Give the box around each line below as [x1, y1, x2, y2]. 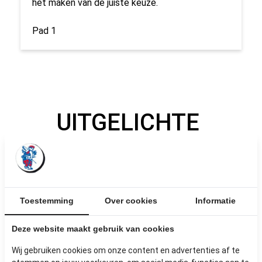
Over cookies [105, 196, 157, 205]
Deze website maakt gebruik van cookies [12, 224, 174, 233]
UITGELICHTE [57, 109, 199, 136]
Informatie [195, 196, 236, 205]
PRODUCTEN [60, 138, 196, 166]
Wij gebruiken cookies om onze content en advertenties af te [12, 246, 240, 255]
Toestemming [20, 196, 74, 205]
